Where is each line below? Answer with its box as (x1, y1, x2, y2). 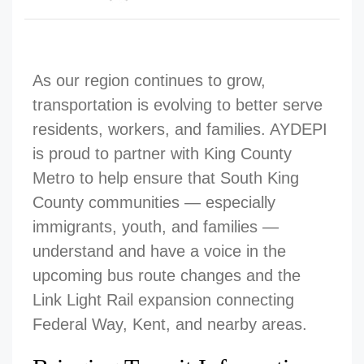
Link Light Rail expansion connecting (32, 291, 294, 309)
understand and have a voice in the (32, 242, 286, 260)
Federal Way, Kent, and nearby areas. (32, 315, 307, 333)
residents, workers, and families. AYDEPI (32, 120, 327, 138)
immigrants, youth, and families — (32, 218, 279, 236)
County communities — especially (32, 193, 275, 211)
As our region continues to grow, (32, 71, 266, 89)
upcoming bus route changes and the (32, 266, 301, 284)
